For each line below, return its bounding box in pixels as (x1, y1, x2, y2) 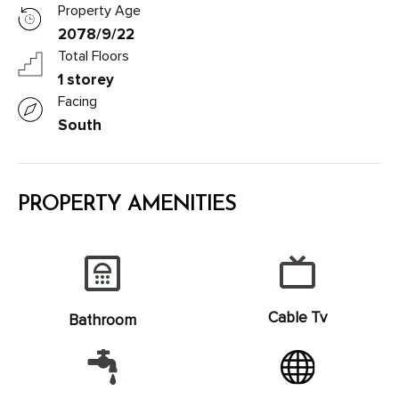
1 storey (58, 69, 114, 89)
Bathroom (68, 310, 136, 330)
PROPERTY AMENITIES (18, 193, 236, 216)
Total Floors (58, 46, 129, 65)
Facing (58, 92, 97, 110)
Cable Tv (267, 307, 327, 327)
